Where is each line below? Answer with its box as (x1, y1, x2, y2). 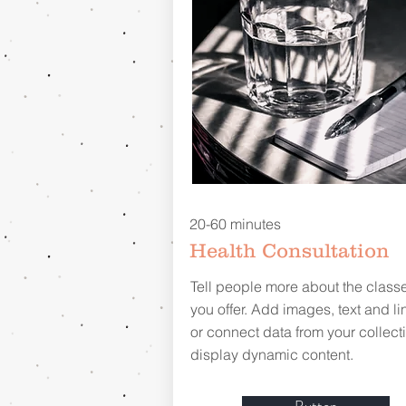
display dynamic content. (189, 345, 353, 364)
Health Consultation (188, 239, 390, 263)
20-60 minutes (188, 215, 281, 234)
